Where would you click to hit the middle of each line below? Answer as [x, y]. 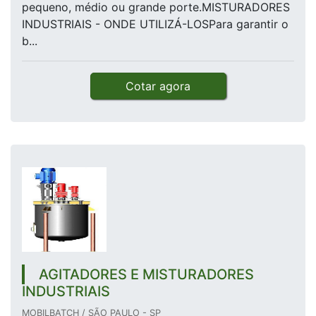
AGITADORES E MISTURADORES [146, 275]
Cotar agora [158, 86]
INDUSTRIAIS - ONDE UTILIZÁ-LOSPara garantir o [155, 24]
